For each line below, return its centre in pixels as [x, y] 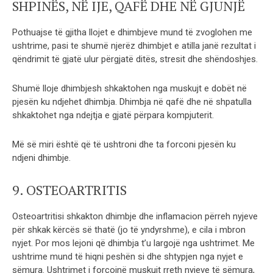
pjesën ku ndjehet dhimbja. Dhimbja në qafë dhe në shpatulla [132, 101]
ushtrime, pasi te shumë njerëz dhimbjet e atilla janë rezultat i [134, 45]
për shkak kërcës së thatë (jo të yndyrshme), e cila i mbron [129, 229]
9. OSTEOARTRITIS [69, 190]
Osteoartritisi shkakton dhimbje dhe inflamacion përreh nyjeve [135, 216]
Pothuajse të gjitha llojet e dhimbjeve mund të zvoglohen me [132, 32]
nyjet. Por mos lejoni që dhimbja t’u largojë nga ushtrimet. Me [133, 243]
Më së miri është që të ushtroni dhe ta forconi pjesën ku [124, 144]
